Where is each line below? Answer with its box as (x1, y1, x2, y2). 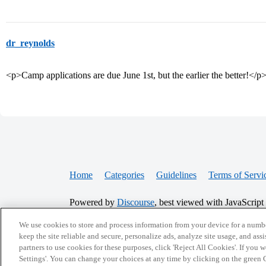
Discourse (117, 197, 154, 207)
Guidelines (156, 170, 197, 180)
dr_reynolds (6, 38, 55, 48)
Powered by (69, 197, 117, 207)
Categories (104, 170, 144, 180)
